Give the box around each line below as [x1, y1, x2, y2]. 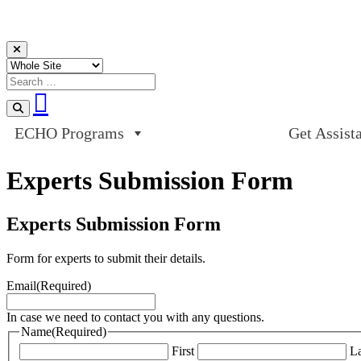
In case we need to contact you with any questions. [6, 309, 264, 324]
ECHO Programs [15, 123, 124, 142]
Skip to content [6, 39, 82, 54]
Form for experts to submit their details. [6, 251, 205, 265]
